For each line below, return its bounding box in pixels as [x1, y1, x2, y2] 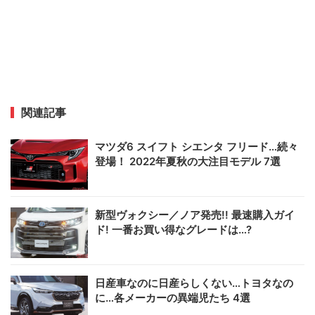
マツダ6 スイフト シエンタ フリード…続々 [95, 139, 298, 153]
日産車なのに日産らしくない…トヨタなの [95, 276, 293, 290]
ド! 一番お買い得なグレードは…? [95, 222, 252, 236]
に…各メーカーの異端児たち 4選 [95, 290, 250, 304]
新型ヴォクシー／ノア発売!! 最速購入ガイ [95, 207, 295, 221]
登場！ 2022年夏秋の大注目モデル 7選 [95, 154, 281, 168]
